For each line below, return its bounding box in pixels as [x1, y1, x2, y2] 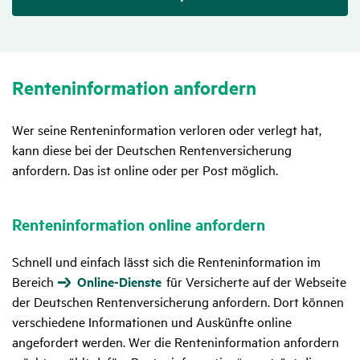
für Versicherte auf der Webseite [163, 272, 346, 291]
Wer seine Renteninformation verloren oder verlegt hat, [12, 121, 321, 139]
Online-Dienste [77, 272, 162, 292]
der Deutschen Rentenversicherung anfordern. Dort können [12, 292, 344, 311]
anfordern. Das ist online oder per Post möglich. [12, 161, 278, 179]
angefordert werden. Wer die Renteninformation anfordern [12, 333, 339, 351]
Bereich [12, 272, 57, 291]
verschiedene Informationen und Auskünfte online [12, 313, 292, 331]
